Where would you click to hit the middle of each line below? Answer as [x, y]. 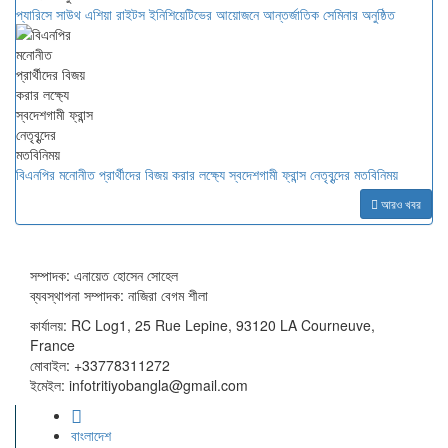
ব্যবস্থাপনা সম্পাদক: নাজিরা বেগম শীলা [119, 295]
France [52, 345]
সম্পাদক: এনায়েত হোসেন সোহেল [104, 275]
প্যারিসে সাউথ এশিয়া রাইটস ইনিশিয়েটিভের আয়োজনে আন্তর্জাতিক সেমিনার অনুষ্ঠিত [205, 14]
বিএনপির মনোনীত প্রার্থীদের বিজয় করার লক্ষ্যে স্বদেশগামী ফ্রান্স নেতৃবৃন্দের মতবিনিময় [207, 174]
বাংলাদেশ [91, 435]
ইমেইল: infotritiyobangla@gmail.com [139, 385]
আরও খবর [399, 203]
